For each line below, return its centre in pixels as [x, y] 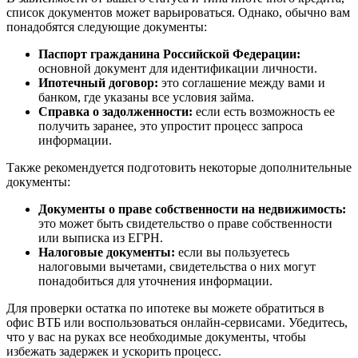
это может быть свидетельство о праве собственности [185, 223]
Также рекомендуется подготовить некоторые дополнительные [179, 167]
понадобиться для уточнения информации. [155, 281]
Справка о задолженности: [115, 111]
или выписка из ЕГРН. [101, 238]
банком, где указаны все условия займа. [146, 97]
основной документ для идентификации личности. [178, 68]
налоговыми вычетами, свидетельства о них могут [177, 267]
